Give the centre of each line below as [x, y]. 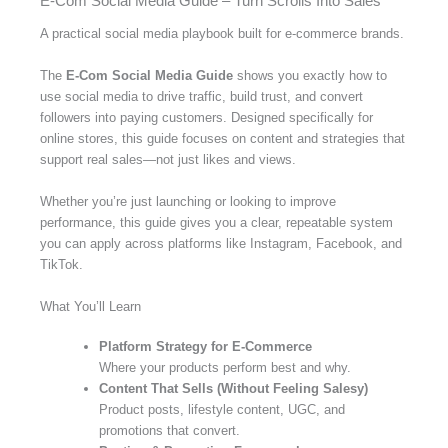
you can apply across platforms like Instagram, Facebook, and [221, 243]
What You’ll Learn [90, 306]
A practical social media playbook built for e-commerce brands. [222, 34]
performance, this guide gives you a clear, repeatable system [216, 222]
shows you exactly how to [310, 75]
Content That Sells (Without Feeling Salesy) [233, 389]
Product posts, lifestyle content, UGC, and [222, 410]
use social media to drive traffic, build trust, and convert [201, 96]
